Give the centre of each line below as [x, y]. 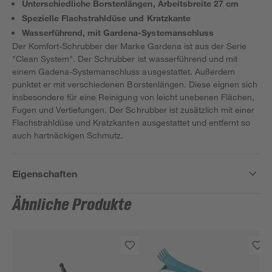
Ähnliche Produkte [72, 205]
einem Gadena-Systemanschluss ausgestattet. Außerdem [124, 71]
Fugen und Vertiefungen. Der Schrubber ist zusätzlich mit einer [134, 110]
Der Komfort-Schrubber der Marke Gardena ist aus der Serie [129, 46]
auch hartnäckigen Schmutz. [68, 135]
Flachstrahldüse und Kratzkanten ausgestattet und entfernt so [131, 122]
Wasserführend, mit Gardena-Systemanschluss [118, 32]
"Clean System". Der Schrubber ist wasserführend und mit [125, 59]
